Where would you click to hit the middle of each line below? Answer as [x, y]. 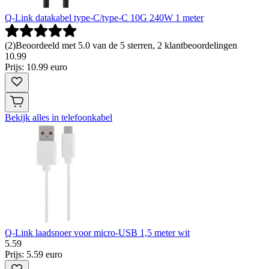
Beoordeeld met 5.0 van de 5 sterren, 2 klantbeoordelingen [126, 45]
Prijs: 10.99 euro [36, 67]
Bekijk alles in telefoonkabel [59, 117]
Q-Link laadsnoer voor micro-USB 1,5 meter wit [97, 232]
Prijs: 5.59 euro [34, 254]
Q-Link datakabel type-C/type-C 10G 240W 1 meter [104, 17]
